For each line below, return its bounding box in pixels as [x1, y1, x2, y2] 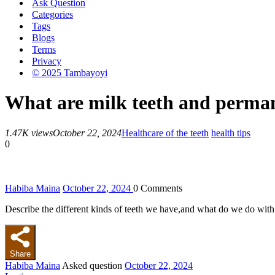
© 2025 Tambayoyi [32, 68, 107, 78]
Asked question [60, 260, 125, 271]
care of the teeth [147, 127, 209, 138]
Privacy [32, 56, 61, 66]
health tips [211, 127, 250, 138]
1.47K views [5, 127, 53, 138]
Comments [138, 182, 182, 193]
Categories [32, 9, 73, 20]
